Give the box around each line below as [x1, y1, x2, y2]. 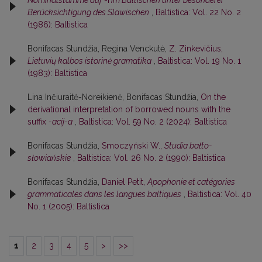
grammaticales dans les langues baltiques [27, 189, 181, 199]
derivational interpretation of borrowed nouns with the [27, 104, 230, 114]
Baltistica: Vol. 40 [188, 189, 251, 199]
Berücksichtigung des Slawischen [27, 7, 149, 17]
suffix [27, 116, 49, 126]
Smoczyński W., [102, 140, 164, 150]
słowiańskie [27, 153, 71, 163]
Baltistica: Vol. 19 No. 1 [158, 56, 241, 65]
